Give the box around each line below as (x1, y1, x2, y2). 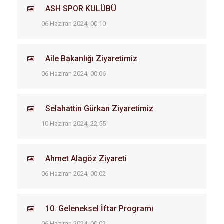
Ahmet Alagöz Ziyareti (45, 154, 127, 163)
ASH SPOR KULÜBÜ (45, 4, 116, 13)
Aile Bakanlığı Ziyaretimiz (45, 54, 137, 63)
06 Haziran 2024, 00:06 (41, 70, 106, 77)
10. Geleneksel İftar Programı (45, 204, 153, 213)
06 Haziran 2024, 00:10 (41, 20, 106, 27)
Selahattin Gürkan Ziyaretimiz (45, 104, 153, 113)
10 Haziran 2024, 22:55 (41, 120, 106, 127)
